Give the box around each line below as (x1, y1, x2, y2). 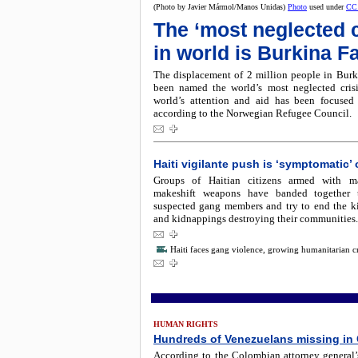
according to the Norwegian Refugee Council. (153, 107, 352, 119)
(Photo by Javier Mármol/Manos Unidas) (153, 2, 288, 11)
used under (307, 2, 346, 11)
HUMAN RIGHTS (153, 320, 218, 328)
